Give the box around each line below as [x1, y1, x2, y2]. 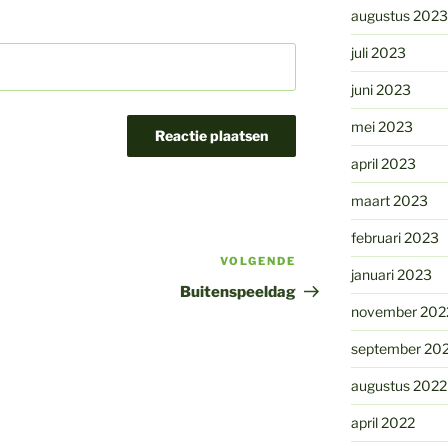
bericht [295, 278, 352, 298]
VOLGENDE [220, 254, 297, 269]
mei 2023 [350, 118, 413, 136]
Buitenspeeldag [180, 283, 297, 302]
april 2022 [350, 414, 415, 432]
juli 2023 [350, 44, 406, 62]
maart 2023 [350, 192, 428, 210]
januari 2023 [350, 266, 432, 284]
